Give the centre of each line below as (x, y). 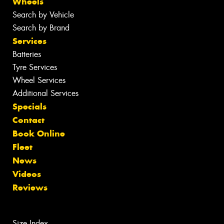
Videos (27, 174)
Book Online (39, 133)
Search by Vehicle (43, 14)
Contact (28, 120)
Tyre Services (35, 67)
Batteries (27, 54)
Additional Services (45, 93)
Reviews (30, 187)
